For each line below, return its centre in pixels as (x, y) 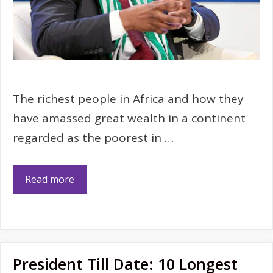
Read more (50, 179)
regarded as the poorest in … (93, 138)
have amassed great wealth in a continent (129, 119)
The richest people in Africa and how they (128, 99)
